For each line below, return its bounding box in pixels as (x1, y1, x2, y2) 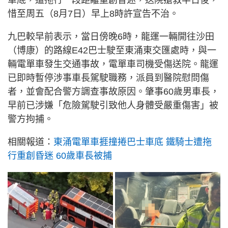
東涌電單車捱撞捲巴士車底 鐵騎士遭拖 (53, 136, 212, 147)
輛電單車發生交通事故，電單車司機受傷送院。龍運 (8, 59, 218, 69)
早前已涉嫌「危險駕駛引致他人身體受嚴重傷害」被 (8, 100, 218, 110)
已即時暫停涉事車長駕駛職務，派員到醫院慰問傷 (8, 72, 209, 83)
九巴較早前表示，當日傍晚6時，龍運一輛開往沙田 (8, 31, 214, 42)
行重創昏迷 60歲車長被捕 (8, 150, 112, 161)
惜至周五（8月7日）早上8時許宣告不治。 (8, 8, 179, 19)
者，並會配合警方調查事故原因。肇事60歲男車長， (8, 86, 219, 97)
